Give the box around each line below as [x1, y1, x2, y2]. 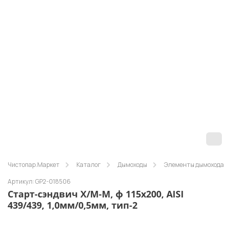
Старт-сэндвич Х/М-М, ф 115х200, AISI [8, 188, 184, 201]
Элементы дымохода [164, 160, 224, 169]
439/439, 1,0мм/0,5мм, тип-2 [8, 199, 137, 212]
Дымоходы [118, 160, 147, 169]
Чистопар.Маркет [8, 160, 60, 169]
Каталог [76, 160, 101, 169]
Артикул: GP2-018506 [8, 177, 71, 186]
